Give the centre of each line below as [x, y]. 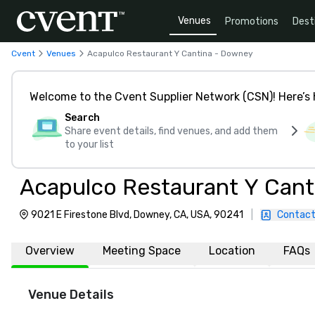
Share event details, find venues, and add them [171, 131]
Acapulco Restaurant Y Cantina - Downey [170, 53]
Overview [50, 251]
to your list [89, 144]
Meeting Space [142, 251]
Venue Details [71, 295]
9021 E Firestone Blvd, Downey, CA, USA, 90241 [137, 215]
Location [232, 251]
